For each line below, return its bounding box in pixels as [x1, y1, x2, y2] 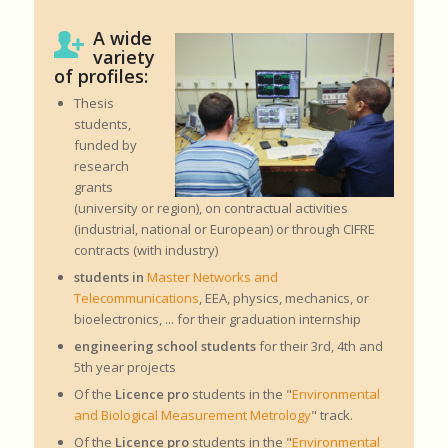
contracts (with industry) [73, 241, 218, 260]
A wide [92, 26, 152, 51]
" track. [310, 406, 353, 425]
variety [92, 45, 155, 70]
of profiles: [53, 64, 148, 89]
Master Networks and [146, 268, 278, 287]
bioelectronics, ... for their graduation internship [73, 310, 361, 329]
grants [73, 178, 113, 197]
